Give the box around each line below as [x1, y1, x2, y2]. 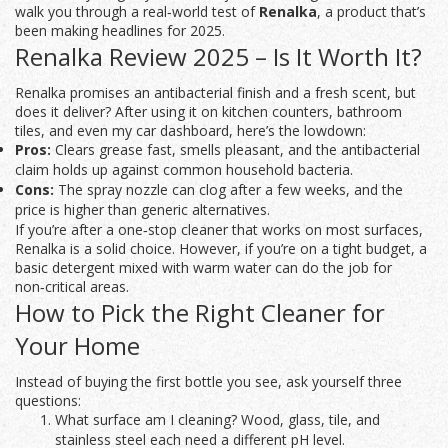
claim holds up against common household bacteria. [15, 160, 353, 180]
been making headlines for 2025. [15, 21, 225, 41]
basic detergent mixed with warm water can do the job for [15, 258, 392, 278]
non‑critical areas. [15, 277, 129, 297]
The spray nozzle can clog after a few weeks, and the [54, 180, 403, 200]
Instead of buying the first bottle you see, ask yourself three [15, 372, 402, 392]
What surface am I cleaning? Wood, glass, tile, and [55, 410, 380, 430]
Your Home [15, 329, 140, 363]
